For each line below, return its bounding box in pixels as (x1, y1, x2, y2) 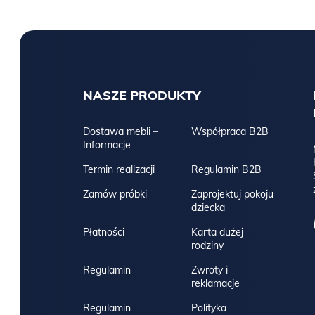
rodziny (191, 239, 224, 252)
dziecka (191, 201, 225, 214)
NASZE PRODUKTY (83, 87, 201, 104)
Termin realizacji (83, 163, 155, 176)
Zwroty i (191, 264, 228, 277)
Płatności (83, 226, 124, 239)
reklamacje (191, 277, 240, 290)
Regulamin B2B (191, 163, 262, 176)
